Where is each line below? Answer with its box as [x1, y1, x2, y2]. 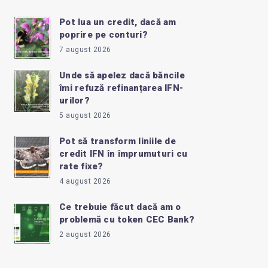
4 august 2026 [59, 177, 111, 186]
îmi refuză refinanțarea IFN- [59, 83, 183, 94]
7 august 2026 [59, 45, 111, 54]
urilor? [59, 95, 90, 106]
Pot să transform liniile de [59, 136, 176, 147]
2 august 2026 [59, 230, 111, 239]
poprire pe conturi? [59, 29, 148, 41]
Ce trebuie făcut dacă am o [59, 202, 181, 213]
